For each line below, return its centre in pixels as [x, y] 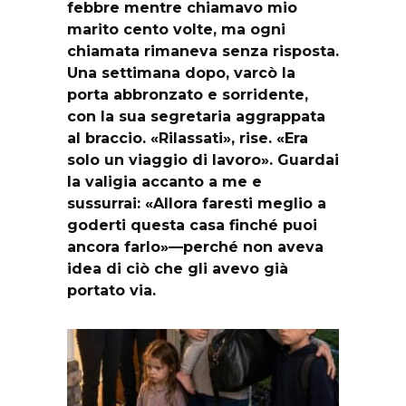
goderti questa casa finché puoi [192, 226]
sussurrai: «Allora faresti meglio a [197, 204]
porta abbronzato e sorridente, [188, 95]
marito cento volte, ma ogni [176, 30]
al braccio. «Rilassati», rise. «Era [188, 139]
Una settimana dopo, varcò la [181, 73]
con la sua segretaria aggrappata [196, 117]
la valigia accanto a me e [164, 182]
